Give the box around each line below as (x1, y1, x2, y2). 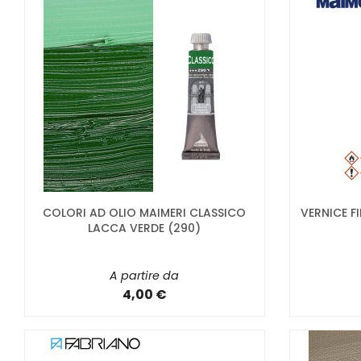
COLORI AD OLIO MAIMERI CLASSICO (43, 204, 247, 221)
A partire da (110, 267, 180, 284)
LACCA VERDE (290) (88, 219, 201, 236)
